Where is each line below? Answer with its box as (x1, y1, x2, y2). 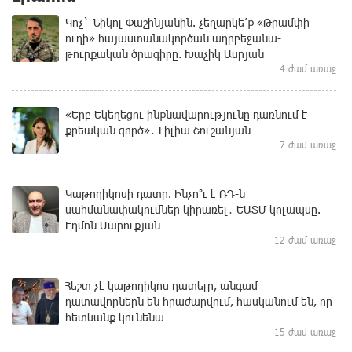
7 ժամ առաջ (280, 138, 336, 150)
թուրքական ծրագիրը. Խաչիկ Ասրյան (65, 46, 264, 60)
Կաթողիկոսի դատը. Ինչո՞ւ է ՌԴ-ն (65, 186, 245, 200)
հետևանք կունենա (65, 310, 164, 324)
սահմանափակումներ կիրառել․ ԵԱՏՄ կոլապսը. (65, 202, 321, 216)
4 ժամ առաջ (280, 62, 336, 74)
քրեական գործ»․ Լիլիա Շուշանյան (65, 123, 251, 137)
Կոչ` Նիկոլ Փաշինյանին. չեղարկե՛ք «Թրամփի (65, 15, 310, 29)
